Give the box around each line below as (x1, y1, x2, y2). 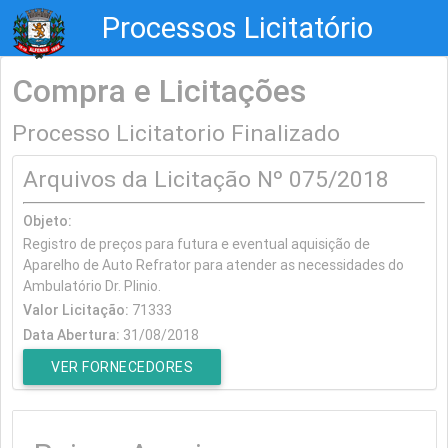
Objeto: (23, 211, 72, 230)
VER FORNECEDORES (51, 358, 193, 377)
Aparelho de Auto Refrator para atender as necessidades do (23, 255, 404, 274)
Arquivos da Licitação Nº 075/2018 (23, 165, 389, 194)
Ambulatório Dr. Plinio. (23, 276, 161, 295)
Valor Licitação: (23, 301, 132, 320)
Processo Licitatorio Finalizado (11, 118, 340, 147)
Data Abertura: (23, 325, 120, 344)
